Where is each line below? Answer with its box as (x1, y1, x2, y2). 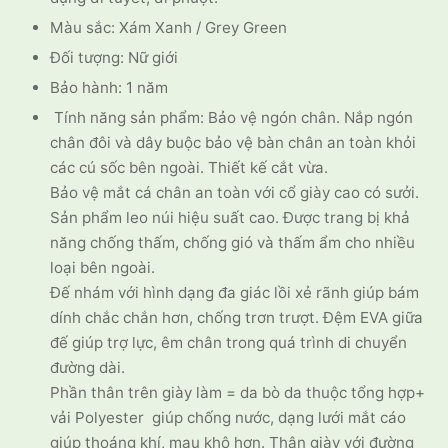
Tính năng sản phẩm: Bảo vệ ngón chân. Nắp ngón (50, 108, 414, 128)
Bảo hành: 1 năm (50, 78, 169, 98)
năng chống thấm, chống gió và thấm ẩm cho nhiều (50, 233, 416, 253)
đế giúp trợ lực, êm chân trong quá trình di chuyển (50, 333, 408, 353)
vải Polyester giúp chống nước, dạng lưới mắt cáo (50, 408, 407, 428)
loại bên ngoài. (50, 258, 156, 278)
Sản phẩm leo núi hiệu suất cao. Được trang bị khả (50, 208, 411, 228)
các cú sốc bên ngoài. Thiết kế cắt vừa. (50, 158, 329, 178)
